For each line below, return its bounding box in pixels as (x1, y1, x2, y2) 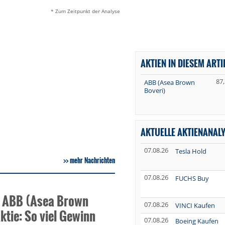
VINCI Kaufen (175, 201, 215, 210)
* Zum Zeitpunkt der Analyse (50, 8, 120, 15)
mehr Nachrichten (69, 155, 115, 166)
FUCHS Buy (175, 174, 209, 183)
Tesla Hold (175, 147, 206, 156)
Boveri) (144, 86, 165, 95)
